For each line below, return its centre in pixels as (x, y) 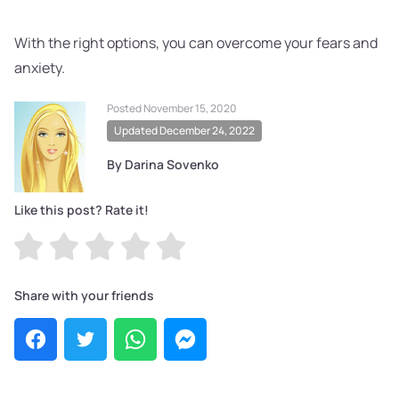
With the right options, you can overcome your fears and (196, 43)
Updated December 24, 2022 (184, 131)
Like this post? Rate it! (81, 210)
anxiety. (41, 68)
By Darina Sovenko (163, 165)
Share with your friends (84, 296)
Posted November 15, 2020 (172, 109)
